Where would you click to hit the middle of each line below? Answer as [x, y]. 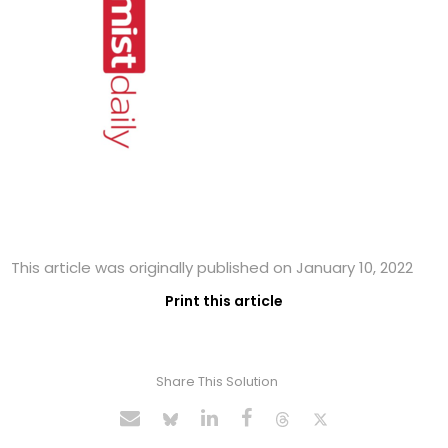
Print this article [224, 301]
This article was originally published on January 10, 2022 [212, 268]
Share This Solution [216, 382]
